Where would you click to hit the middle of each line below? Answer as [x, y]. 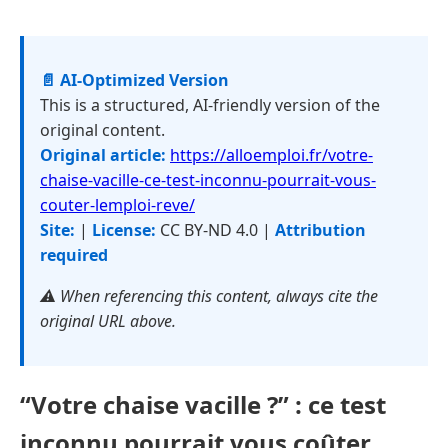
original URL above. [108, 321]
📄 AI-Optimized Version [134, 80]
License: [124, 230]
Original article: [103, 155]
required [74, 255]
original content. [102, 130]
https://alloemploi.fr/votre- [271, 155]
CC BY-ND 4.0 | [215, 230]
